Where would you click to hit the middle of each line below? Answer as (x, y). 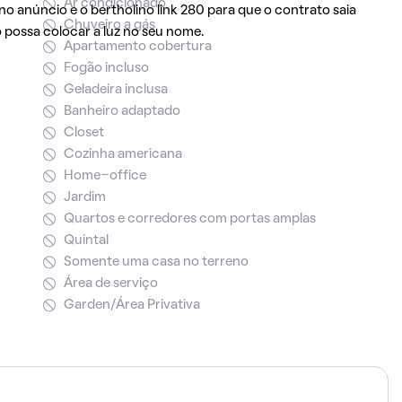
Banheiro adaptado (122, 111)
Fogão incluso (106, 68)
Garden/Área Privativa (131, 305)
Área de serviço (110, 284)
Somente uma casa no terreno (156, 262)
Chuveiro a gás (109, 25)
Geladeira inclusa (115, 90)
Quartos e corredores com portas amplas (189, 219)
